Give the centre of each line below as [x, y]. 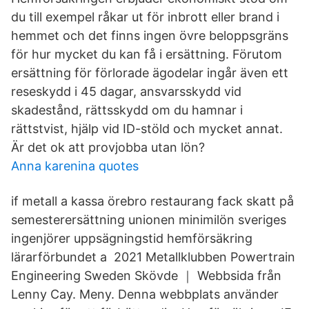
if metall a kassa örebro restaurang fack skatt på [152, 201]
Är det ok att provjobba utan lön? [108, 147]
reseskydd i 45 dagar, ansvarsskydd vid [126, 91]
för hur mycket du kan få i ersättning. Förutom [147, 54]
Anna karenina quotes [75, 166]
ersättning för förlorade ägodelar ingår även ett [150, 73]
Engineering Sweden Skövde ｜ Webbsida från [146, 276]
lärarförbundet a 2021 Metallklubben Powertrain [153, 257]
